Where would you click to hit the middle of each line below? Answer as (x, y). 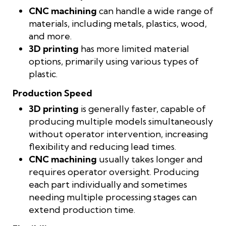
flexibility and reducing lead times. (102, 146)
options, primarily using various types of (114, 61)
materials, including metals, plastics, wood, (118, 23)
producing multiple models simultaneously (121, 121)
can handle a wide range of (155, 11)
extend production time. (82, 209)
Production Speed (52, 93)
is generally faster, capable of (142, 108)
